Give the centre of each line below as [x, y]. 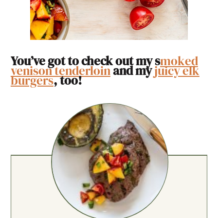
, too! [67, 80]
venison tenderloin [60, 70]
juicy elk [177, 70]
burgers [32, 80]
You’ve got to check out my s [85, 61]
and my [132, 70]
